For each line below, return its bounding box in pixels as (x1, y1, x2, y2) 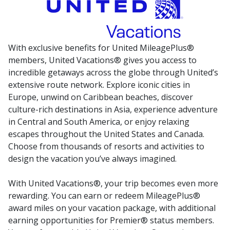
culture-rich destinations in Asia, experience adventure (8, 104, 218, 115)
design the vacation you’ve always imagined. (8, 153, 177, 164)
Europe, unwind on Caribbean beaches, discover (8, 91, 193, 103)
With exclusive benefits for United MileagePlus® (8, 42, 194, 53)
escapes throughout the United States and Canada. (8, 128, 204, 140)
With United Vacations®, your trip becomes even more (8, 178, 218, 189)
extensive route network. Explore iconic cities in (8, 79, 190, 90)
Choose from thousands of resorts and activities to (8, 141, 204, 152)
